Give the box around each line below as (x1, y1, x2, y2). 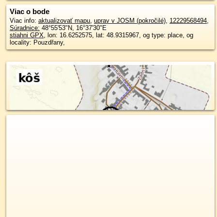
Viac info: (10, 17, 38, 24)
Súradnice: (10, 24, 40, 31)
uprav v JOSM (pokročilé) (94, 17, 166, 24)
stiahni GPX (10, 31, 44, 39)
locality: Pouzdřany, (10, 39, 65, 46)
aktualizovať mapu (38, 17, 90, 24)
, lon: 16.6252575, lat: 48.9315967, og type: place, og (44, 31, 193, 39)
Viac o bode (10, 7, 49, 15)
